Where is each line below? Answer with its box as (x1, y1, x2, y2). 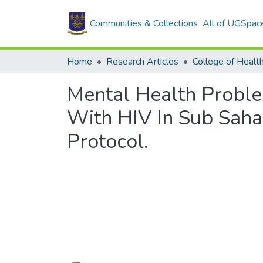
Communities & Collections (90, 17, 198, 30)
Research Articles (106, 55, 178, 68)
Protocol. (67, 128, 149, 155)
